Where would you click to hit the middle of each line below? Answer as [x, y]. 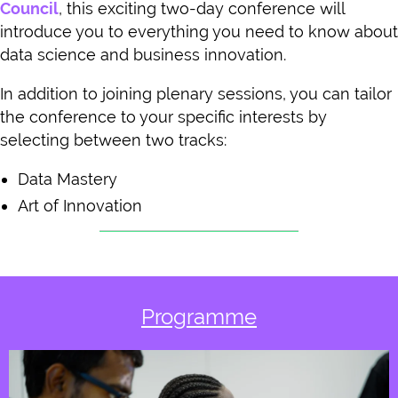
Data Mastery [68, 179]
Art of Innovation [80, 206]
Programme [199, 317]
